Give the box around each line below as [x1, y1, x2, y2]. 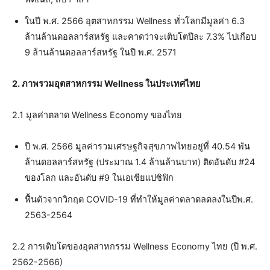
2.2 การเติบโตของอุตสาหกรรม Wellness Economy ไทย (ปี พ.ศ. [12, 240, 257, 252]
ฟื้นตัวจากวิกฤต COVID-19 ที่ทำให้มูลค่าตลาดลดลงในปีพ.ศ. [25, 193, 253, 205]
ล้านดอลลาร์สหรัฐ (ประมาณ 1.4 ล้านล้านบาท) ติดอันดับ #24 [25, 156, 255, 168]
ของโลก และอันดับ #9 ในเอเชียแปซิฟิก [25, 172, 174, 183]
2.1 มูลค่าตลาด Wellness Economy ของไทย [12, 109, 182, 121]
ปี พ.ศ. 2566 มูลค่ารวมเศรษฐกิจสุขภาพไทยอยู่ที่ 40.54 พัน [25, 140, 250, 152]
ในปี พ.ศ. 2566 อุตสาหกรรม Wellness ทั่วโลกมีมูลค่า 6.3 [25, 15, 245, 27]
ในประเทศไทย [145, 78, 201, 89]
